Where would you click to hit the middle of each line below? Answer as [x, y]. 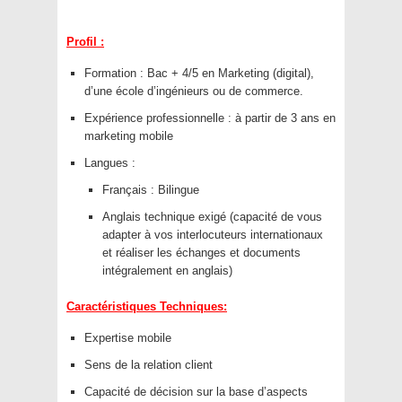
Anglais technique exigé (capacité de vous [212, 217]
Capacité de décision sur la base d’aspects [196, 392]
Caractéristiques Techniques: [147, 307]
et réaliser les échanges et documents [201, 253]
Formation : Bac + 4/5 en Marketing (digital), [199, 74]
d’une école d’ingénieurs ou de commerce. [194, 92]
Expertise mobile [128, 338]
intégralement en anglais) [167, 271]
